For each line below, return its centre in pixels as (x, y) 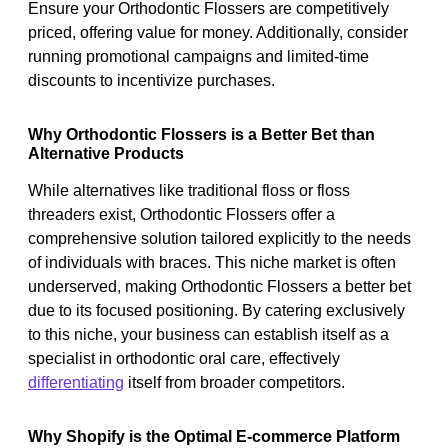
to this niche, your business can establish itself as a (208, 334)
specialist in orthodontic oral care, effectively (184, 358)
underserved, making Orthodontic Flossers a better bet (219, 286)
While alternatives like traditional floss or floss (189, 190)
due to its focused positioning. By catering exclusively (216, 310)
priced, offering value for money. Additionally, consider (218, 32)
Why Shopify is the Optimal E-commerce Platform (214, 436)
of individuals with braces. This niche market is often (212, 262)
